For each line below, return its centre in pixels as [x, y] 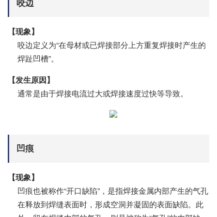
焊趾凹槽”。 [38, 58]
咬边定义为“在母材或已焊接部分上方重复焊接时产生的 [112, 45]
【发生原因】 [31, 79]
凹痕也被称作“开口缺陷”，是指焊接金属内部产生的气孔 [113, 190]
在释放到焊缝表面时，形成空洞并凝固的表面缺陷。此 [110, 204]
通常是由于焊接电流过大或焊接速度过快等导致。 [103, 93]
